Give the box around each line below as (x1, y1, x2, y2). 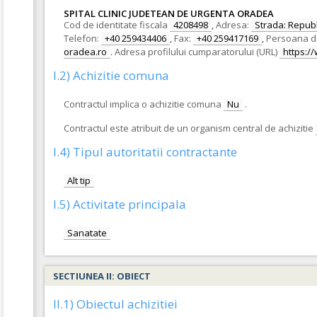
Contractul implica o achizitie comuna (64, 98, 221, 110)
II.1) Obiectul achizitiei (53, 296, 178, 312)
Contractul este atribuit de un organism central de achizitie (64, 122, 313, 134)
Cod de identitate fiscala (64, 18, 168, 31)
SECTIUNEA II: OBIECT (53, 270, 151, 282)
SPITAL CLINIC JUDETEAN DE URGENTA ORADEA (64, 7, 274, 20)
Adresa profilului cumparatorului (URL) (115, 45, 277, 58)
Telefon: (64, 32, 99, 45)
